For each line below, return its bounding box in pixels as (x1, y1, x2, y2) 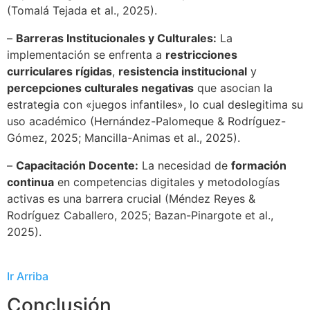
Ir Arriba (7, 269, 48, 284)
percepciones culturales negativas (7, 81, 194, 95)
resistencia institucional (118, 64, 247, 79)
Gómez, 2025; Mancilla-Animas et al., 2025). (7, 131, 240, 145)
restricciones (165, 48, 237, 62)
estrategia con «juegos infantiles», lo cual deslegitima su (7, 98, 303, 112)
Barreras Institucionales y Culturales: (16, 31, 217, 46)
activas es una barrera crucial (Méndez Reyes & (7, 192, 255, 206)
